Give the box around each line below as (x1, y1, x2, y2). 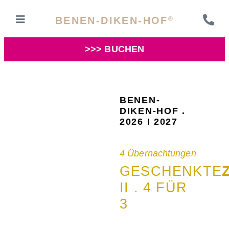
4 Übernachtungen (120, 148, 196, 158)
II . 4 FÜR (120, 180, 187, 196)
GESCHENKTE (120, 164, 222, 179)
